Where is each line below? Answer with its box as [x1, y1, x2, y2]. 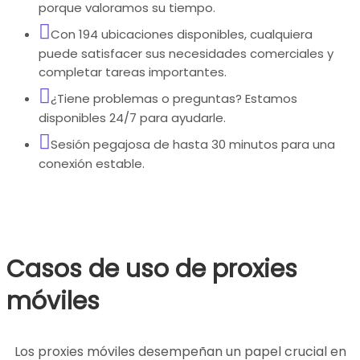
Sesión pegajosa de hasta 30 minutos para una [51, 136, 335, 153]
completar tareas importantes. [39, 63, 227, 81]
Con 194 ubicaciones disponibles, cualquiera [51, 26, 313, 43]
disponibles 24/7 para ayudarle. [39, 109, 226, 127]
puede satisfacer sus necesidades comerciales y [39, 45, 333, 63]
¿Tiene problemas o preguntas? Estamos [51, 90, 297, 108]
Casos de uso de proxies [6, 252, 297, 287]
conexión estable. [39, 155, 145, 173]
